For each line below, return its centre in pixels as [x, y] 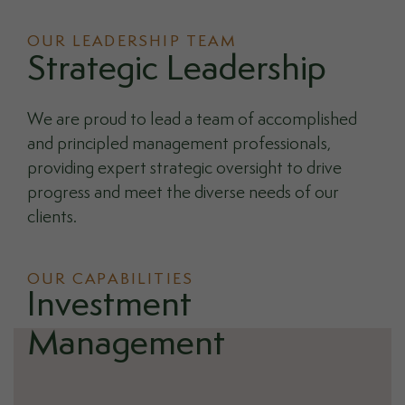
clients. [52, 217]
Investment [109, 306]
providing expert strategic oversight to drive [184, 169]
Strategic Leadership [177, 70]
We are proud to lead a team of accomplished [192, 120]
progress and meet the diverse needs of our [183, 193]
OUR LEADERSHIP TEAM [132, 42]
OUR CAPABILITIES [111, 279]
